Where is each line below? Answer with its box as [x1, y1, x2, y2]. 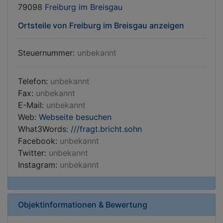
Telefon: [18, 76, 50, 86]
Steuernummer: [18, 48, 77, 58]
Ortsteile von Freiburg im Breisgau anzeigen [18, 20, 184, 30]
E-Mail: [18, 100, 46, 110]
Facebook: [18, 136, 60, 146]
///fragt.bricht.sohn [71, 124, 142, 134]
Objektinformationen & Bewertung [18, 200, 147, 210]
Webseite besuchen [39, 112, 111, 122]
